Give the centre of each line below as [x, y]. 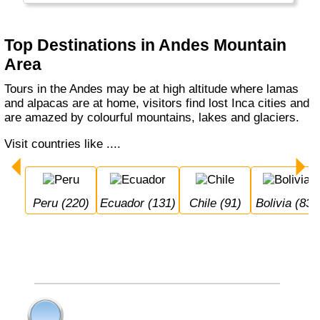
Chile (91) [219, 203]
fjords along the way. [90, 9]
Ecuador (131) [142, 203]
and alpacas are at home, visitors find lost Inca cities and [157, 104]
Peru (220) [65, 203]
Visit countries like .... [67, 144]
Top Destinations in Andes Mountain [146, 45]
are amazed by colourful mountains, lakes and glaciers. [152, 118]
